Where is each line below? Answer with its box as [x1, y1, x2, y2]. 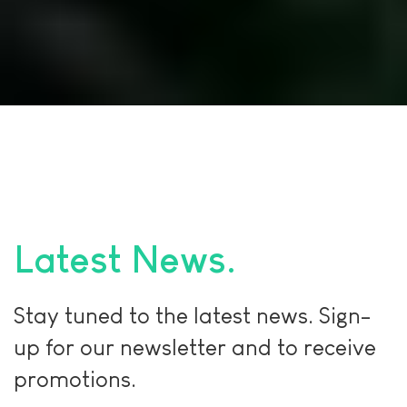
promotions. [14, 366, 136, 392]
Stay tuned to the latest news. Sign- [14, 303, 371, 329]
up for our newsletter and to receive [14, 334, 376, 361]
